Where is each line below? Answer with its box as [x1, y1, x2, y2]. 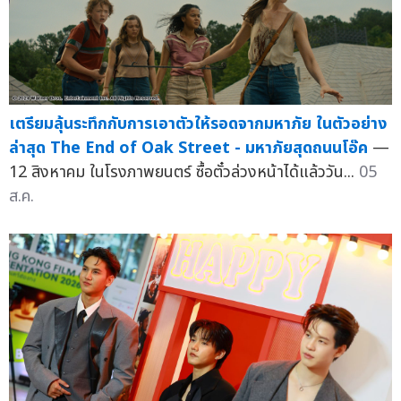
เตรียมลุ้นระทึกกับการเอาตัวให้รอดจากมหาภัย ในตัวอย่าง [9, 112, 387, 137]
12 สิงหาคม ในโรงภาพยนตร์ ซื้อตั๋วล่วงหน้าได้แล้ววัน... [9, 160, 359, 185]
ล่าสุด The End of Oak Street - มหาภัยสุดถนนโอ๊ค [9, 136, 368, 161]
